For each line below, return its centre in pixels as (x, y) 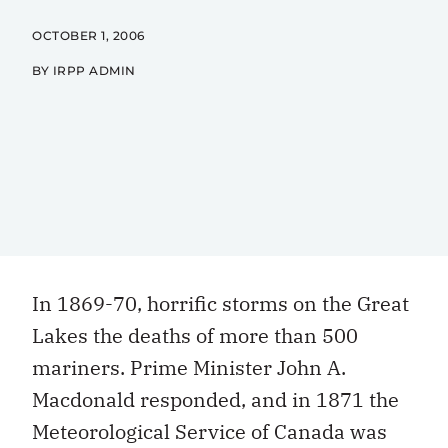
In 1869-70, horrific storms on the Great (220, 303)
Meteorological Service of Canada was (209, 431)
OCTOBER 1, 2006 (88, 35)
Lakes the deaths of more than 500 (195, 335)
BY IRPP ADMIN (86, 70)
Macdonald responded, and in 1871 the (215, 399)
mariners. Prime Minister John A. (189, 367)
